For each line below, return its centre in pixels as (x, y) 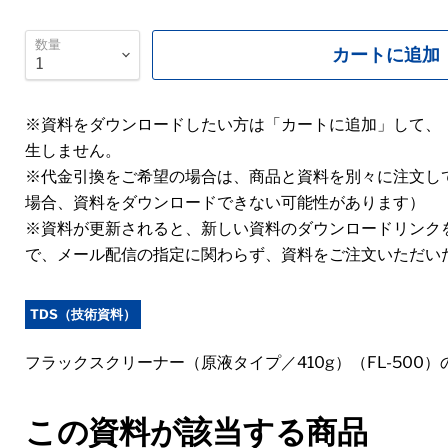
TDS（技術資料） (83, 314)
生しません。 (73, 150)
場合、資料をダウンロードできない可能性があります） (225, 202)
